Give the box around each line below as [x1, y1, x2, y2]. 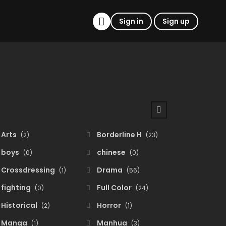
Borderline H [95, 130, 143, 140]
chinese [95, 147, 127, 157]
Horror [95, 200, 123, 210]
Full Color [95, 183, 133, 193]
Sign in [119, 16, 143, 26]
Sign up [162, 16, 190, 26]
